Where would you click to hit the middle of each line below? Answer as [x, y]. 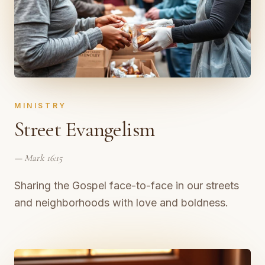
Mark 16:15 [43, 158]
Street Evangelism [84, 129]
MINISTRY [41, 105]
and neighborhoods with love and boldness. [121, 202]
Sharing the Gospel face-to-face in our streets [127, 185]
